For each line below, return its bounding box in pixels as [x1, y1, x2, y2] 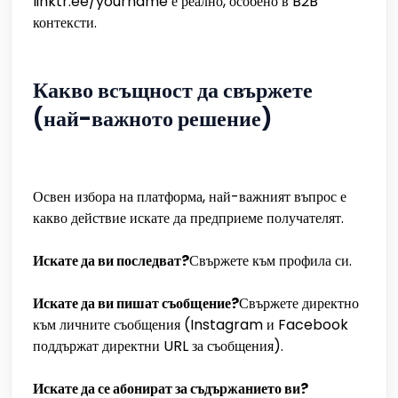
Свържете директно [239, 293, 359, 314]
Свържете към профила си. [189, 251, 352, 271]
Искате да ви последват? [33, 251, 189, 271]
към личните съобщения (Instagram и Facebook [33, 314, 348, 335]
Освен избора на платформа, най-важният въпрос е [33, 187, 346, 207]
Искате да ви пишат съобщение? [33, 293, 239, 314]
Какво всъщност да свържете [33, 76, 313, 105]
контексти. [33, 12, 97, 33]
